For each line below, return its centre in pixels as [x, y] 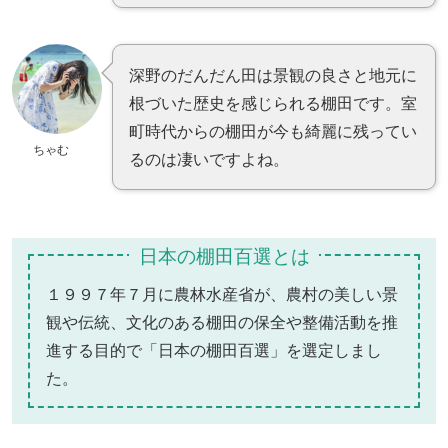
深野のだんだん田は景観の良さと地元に [273, 74]
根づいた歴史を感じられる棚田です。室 [273, 102]
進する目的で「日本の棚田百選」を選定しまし [214, 349]
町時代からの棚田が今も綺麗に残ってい [273, 130]
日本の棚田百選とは [224, 255]
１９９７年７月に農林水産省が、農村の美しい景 [222, 293]
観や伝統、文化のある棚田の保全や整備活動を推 [222, 321]
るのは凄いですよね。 [209, 158]
